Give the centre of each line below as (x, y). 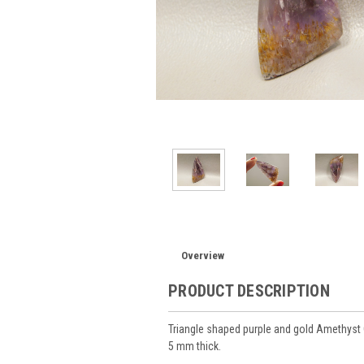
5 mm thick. (195, 346)
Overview (203, 255)
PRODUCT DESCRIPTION (249, 290)
